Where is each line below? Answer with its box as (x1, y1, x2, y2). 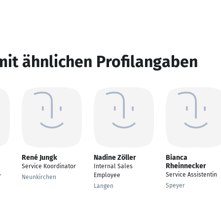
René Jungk (22, 153, 57, 162)
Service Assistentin (166, 171, 217, 178)
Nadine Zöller (94, 153, 136, 162)
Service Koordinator (22, 163, 76, 170)
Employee (94, 172, 120, 179)
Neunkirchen (22, 174, 56, 181)
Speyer (166, 182, 185, 189)
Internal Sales (94, 163, 133, 170)
